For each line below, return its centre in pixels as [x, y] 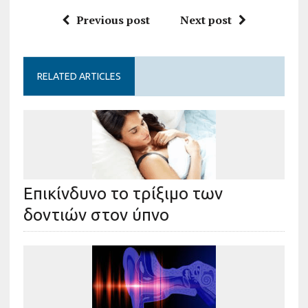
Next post [206, 20]
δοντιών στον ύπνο [96, 214]
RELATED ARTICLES [79, 76]
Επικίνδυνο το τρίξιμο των [123, 193]
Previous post [113, 20]
